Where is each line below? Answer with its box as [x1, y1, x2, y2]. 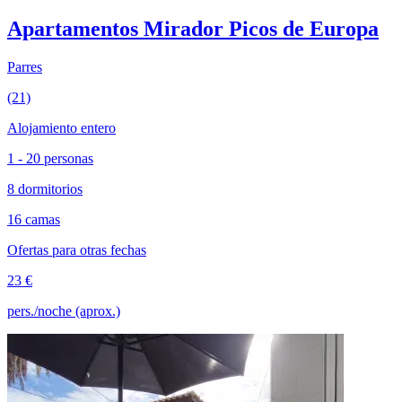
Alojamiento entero [7, 120, 116, 135]
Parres [7, 59, 42, 74]
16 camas [7, 212, 60, 227]
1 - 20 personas [7, 151, 93, 166]
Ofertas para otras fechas [7, 242, 146, 258]
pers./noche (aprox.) [7, 303, 120, 319]
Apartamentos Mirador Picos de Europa [7, 17, 379, 41]
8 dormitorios [7, 181, 83, 197]
